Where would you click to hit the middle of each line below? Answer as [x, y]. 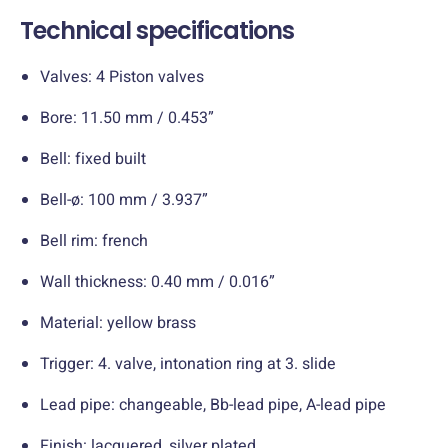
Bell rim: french [94, 240]
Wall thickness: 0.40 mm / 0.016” [157, 281]
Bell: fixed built [93, 158]
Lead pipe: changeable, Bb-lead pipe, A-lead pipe [213, 404]
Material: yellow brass [118, 322]
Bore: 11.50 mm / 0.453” [127, 117]
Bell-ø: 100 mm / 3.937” [124, 199]
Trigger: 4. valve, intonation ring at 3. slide [188, 363]
